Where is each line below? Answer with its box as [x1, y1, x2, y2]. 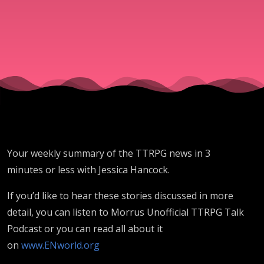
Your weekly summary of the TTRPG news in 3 [7, 146, 210, 160]
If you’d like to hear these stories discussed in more [7, 189, 233, 202]
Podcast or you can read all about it [7, 222, 163, 235]
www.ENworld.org [21, 238, 100, 252]
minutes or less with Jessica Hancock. [7, 163, 170, 176]
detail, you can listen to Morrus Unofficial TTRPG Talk [7, 205, 244, 219]
